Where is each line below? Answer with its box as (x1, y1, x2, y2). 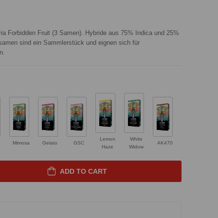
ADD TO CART (59, 167, 107, 175)
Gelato (42, 140, 58, 145)
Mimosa (13, 140, 30, 145)
